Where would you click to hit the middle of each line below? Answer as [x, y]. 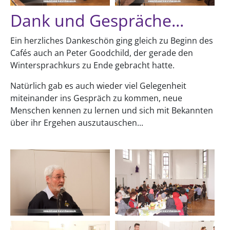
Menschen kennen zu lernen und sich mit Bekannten [112, 110]
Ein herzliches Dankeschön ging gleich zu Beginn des [112, 40]
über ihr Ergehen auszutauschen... [77, 122]
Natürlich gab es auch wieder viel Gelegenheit [98, 85]
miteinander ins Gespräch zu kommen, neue [96, 98]
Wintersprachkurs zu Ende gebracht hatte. [92, 65]
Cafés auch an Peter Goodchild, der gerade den [102, 53]
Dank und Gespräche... [97, 20]
